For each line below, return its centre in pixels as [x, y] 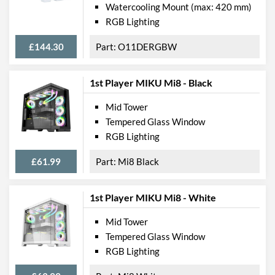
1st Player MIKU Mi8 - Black [151, 82]
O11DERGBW [147, 46]
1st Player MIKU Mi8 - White [153, 197]
